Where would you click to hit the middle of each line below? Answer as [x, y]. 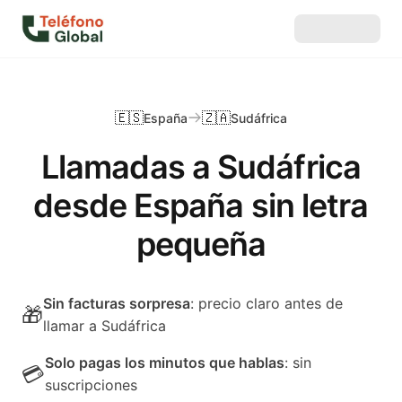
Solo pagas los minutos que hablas [165, 363]
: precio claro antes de [267, 303]
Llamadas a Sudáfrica [201, 167]
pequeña [201, 244]
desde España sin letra [201, 205]
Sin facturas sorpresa [117, 303]
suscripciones [91, 385]
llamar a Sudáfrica [105, 326]
